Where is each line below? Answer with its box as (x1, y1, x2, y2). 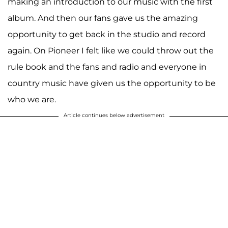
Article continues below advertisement (64, 111, 164, 119)
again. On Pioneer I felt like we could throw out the (8, 45, 214, 55)
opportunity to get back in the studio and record (8, 29, 206, 39)
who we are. (8, 94, 58, 104)
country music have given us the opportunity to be (8, 78, 216, 88)
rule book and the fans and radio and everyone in (8, 62, 207, 72)
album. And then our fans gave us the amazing (8, 13, 198, 23)
